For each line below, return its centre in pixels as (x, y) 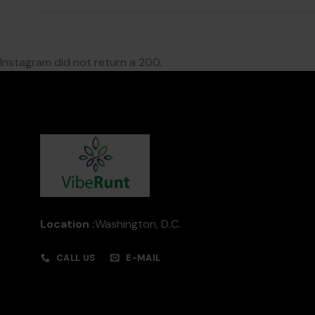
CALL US (76, 258)
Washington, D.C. (138, 224)
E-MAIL (143, 258)
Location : (67, 224)
